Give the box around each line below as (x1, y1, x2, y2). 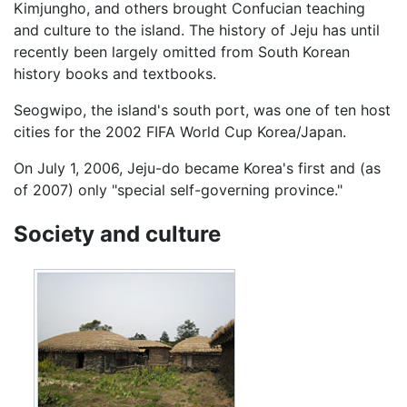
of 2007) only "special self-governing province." (14, 180, 342, 199)
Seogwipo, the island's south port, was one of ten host (14, 100, 391, 119)
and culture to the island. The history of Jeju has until (14, 20, 380, 39)
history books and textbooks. (14, 64, 216, 83)
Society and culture (14, 221, 221, 248)
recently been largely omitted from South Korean (14, 42, 350, 61)
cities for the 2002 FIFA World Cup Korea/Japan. (14, 122, 346, 141)
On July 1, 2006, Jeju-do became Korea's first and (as (14, 158, 381, 177)
